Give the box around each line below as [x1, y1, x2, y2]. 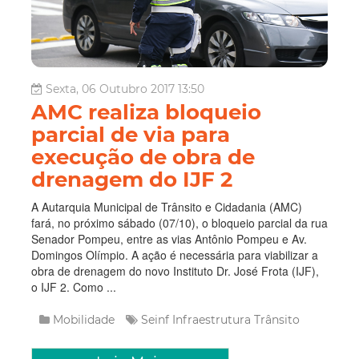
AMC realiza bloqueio [31, 99, 261, 125]
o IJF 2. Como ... [31, 278, 116, 295]
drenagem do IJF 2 [31, 166, 232, 192]
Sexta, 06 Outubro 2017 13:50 [46, 81, 204, 96]
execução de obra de [31, 143, 255, 170]
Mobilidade [53, 312, 118, 327]
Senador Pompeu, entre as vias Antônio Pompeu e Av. [31, 230, 307, 247]
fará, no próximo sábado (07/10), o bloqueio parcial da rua [31, 214, 328, 231]
